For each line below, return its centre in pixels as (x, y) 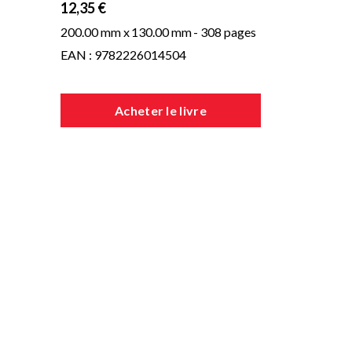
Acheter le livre (161, 110)
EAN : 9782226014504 (123, 55)
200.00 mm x (95, 32)
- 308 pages (225, 32)
